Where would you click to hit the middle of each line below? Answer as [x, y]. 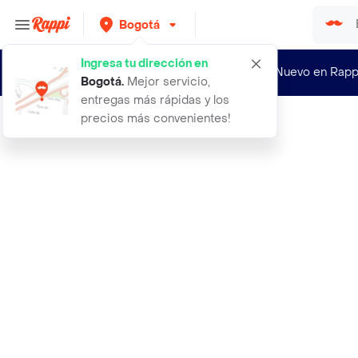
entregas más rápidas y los [155, 100]
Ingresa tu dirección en [144, 64]
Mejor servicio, [167, 82]
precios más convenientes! [156, 119]
